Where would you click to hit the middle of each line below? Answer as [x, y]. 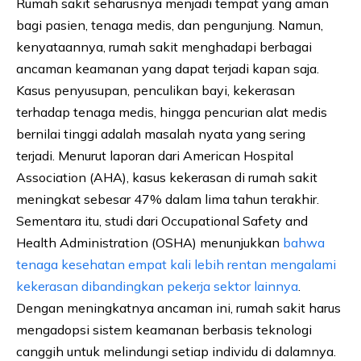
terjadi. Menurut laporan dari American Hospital [155, 156]
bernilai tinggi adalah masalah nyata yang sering [161, 134]
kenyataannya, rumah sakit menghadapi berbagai [164, 47]
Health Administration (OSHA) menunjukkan [149, 243]
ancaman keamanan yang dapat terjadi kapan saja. [168, 69]
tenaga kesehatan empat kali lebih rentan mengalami [176, 265]
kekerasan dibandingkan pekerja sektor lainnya [157, 286]
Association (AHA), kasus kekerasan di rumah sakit [167, 178]
